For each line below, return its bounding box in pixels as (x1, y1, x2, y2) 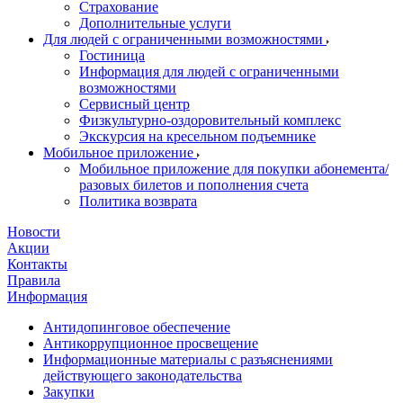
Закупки (43, 384, 94, 399)
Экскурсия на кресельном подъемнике (79, 129, 316, 144)
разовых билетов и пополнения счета (79, 177, 309, 193)
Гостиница (79, 48, 145, 63)
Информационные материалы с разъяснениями (43, 352, 333, 367)
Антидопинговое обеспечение (43, 319, 230, 335)
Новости (7, 224, 60, 239)
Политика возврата (79, 193, 197, 209)
